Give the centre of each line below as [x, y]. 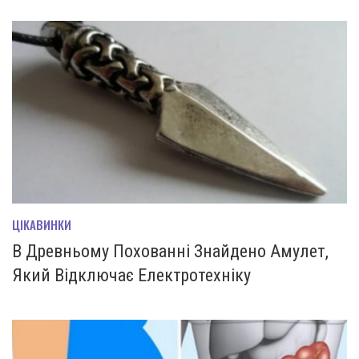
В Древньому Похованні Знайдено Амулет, [170, 252]
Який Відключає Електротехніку [131, 276]
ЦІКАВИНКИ [42, 225]
